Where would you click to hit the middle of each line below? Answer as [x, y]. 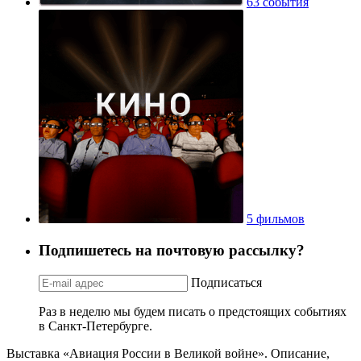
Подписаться [226, 282]
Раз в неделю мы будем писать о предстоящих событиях [193, 311]
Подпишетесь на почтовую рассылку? [172, 250]
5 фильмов [276, 219]
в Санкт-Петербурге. [95, 326]
